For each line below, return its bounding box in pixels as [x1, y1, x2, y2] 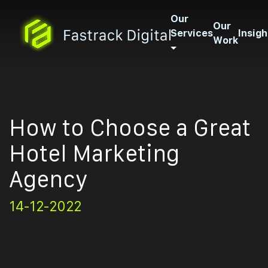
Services [170, 28, 213, 38]
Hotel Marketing [9, 141, 179, 166]
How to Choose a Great [9, 115, 251, 141]
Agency [9, 166, 88, 192]
